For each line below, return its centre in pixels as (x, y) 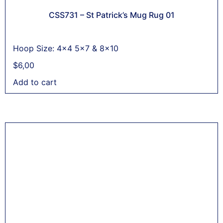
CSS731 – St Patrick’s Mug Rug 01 (111, 15)
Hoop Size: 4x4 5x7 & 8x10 (66, 48)
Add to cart (35, 82)
